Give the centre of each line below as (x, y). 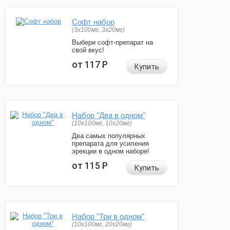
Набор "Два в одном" (109, 116)
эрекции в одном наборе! (111, 151)
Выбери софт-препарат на (112, 43)
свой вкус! (88, 50)
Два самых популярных (109, 136)
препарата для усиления (110, 144)
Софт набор (93, 22)
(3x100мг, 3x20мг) (98, 30)
